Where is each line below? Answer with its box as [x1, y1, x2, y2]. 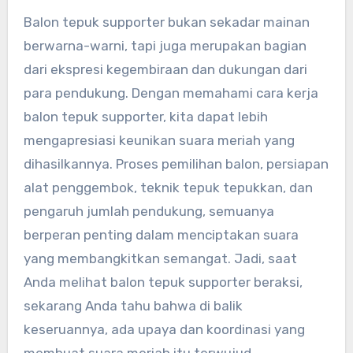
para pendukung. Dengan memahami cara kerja [23, 85, 318, 102]
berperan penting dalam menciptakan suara [23, 227, 299, 243]
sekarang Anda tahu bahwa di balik [23, 298, 243, 314]
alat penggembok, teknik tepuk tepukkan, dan [23, 180, 313, 196]
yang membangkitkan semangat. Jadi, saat [23, 251, 297, 267]
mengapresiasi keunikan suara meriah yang [23, 132, 295, 149]
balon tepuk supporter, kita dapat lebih [23, 109, 268, 125]
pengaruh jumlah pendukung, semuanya [23, 203, 274, 220]
